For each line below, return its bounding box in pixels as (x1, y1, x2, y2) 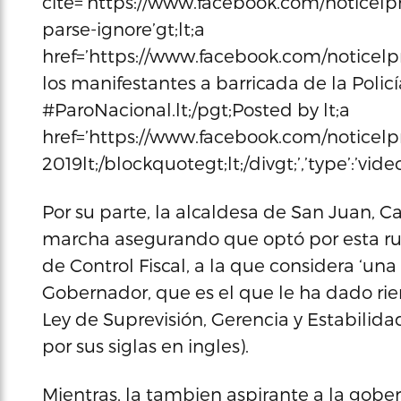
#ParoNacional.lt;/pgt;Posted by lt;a (42, 98, 350, 120)
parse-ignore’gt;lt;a (42, 18, 205, 39)
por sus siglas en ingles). (42, 335, 249, 356)
